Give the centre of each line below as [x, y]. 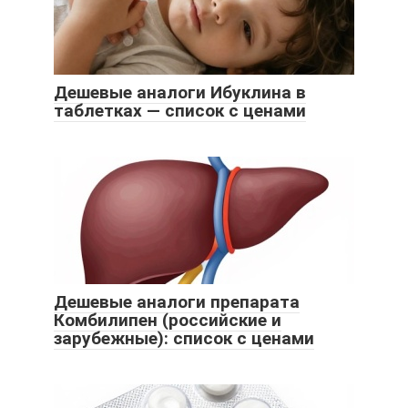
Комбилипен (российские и [168, 321]
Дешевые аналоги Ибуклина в [180, 93]
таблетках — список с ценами [180, 111]
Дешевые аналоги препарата [177, 302]
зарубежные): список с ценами [184, 339]
